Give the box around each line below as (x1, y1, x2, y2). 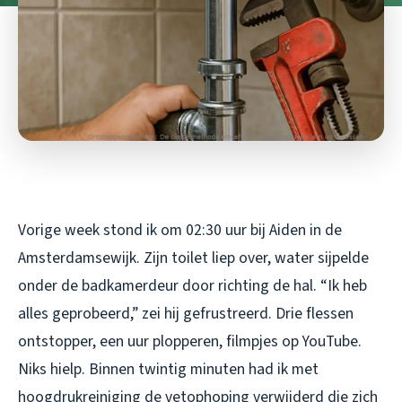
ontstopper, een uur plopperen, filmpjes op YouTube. (18, 329, 362, 353)
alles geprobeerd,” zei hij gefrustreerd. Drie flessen (18, 301, 354, 325)
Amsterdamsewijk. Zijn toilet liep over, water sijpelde (18, 246, 369, 269)
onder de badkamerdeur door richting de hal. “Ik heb (18, 274, 367, 297)
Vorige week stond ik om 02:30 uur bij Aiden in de (18, 218, 342, 241)
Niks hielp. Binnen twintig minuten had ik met (18, 357, 319, 380)
